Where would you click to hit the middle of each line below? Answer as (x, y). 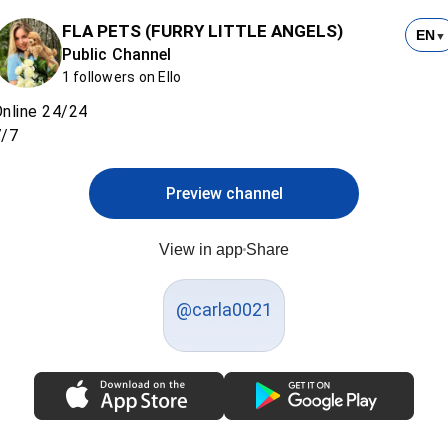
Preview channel (224, 193)
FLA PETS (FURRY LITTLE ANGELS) (202, 31)
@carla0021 (224, 309)
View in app (201, 249)
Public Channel (116, 54)
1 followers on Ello (121, 77)
